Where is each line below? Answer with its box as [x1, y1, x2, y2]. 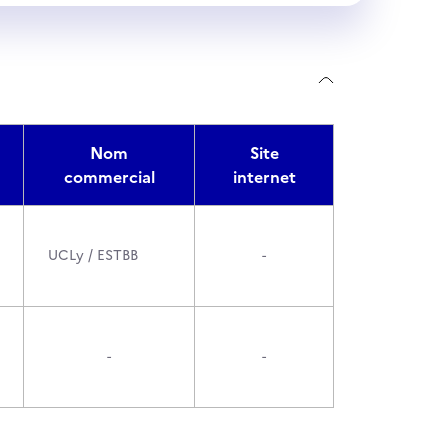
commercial [63, 165, 155, 189]
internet [232, 165, 296, 189]
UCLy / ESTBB [48, 245, 138, 266]
